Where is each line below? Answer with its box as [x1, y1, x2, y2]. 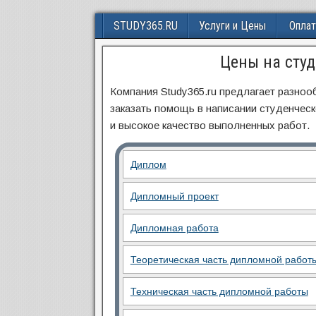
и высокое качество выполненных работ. [109, 119, 310, 131]
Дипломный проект [130, 190, 219, 202]
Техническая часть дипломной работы [130, 286, 308, 297]
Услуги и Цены [198, 19, 266, 32]
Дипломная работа [130, 222, 219, 233]
